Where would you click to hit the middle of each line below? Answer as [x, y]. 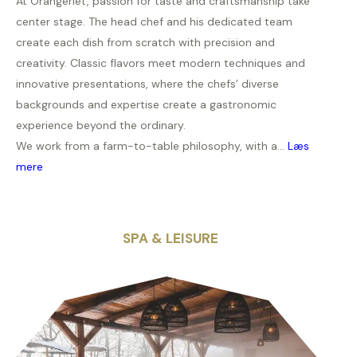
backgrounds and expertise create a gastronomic [146, 105]
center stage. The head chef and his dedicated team [154, 22]
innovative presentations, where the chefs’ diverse [147, 84]
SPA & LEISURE [171, 239]
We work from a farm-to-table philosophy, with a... [152, 146]
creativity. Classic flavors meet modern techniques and [161, 63]
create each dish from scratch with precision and [145, 43]
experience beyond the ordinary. [101, 126]
